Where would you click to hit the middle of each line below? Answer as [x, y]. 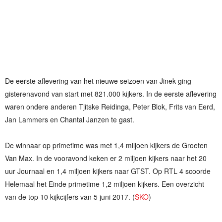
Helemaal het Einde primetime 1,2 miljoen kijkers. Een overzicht [105, 184]
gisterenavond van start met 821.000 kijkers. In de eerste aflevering [111, 94]
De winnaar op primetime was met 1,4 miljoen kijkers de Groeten [106, 145]
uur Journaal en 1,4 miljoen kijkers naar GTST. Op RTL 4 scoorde [108, 171]
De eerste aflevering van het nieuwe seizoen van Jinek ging [98, 81]
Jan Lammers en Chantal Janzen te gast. [70, 120]
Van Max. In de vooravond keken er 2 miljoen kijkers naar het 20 [106, 158]
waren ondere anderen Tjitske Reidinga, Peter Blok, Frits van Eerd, [110, 107]
